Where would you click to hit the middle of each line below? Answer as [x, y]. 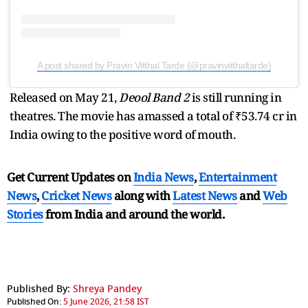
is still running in [235, 98]
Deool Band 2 [154, 98]
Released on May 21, [64, 98]
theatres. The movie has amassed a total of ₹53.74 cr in [153, 116]
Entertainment [237, 177]
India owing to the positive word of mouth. [124, 135]
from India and [86, 214]
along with [142, 196]
